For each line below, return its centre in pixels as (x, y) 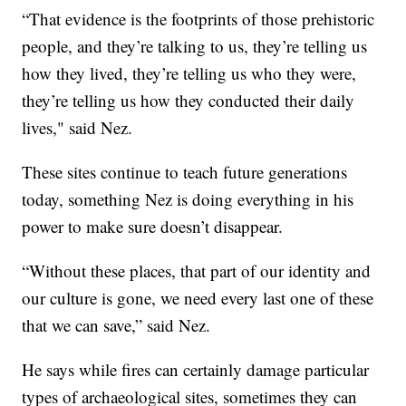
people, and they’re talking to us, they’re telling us (195, 45)
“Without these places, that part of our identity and (197, 270)
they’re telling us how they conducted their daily (188, 100)
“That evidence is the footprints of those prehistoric (198, 18)
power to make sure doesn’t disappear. (153, 226)
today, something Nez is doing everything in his (188, 198)
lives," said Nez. (77, 127)
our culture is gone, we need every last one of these (198, 297)
